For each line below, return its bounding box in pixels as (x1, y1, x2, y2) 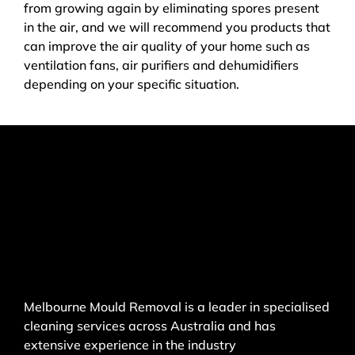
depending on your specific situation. (24, 76, 239, 93)
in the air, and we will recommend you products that (24, 19, 330, 36)
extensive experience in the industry (24, 337, 236, 353)
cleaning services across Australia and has (24, 318, 276, 334)
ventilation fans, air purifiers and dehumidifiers (24, 57, 299, 74)
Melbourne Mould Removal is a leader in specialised (24, 299, 330, 315)
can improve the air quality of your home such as (24, 38, 310, 55)
